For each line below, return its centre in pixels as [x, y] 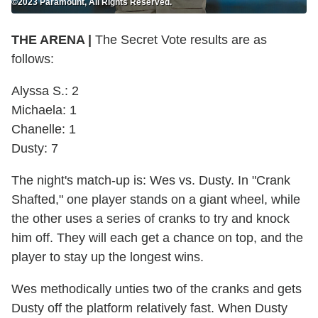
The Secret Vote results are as [179, 39]
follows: [33, 59]
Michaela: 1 [44, 110]
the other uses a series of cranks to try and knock [150, 218]
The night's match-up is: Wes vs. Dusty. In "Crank [151, 180]
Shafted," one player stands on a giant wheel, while [156, 199]
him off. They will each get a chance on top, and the [157, 237]
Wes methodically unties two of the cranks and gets [157, 289]
